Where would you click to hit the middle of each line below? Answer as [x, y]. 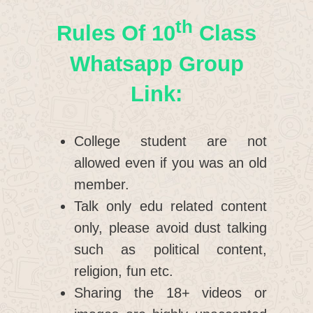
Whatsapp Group [156, 64]
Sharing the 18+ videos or [170, 292]
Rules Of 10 [116, 34]
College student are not [170, 141]
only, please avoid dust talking [170, 227]
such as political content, [170, 249]
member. [102, 184]
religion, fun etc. [124, 271]
